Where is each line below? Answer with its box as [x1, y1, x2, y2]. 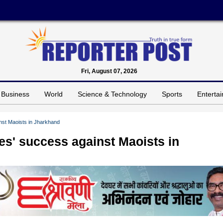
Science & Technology [78, 90, 147, 98]
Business [1, 90, 29, 98]
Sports [162, 90, 182, 98]
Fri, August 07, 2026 [81, 67, 137, 75]
